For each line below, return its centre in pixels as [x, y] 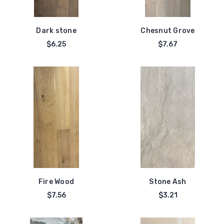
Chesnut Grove [168, 30]
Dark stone [56, 30]
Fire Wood [56, 181]
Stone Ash [168, 181]
